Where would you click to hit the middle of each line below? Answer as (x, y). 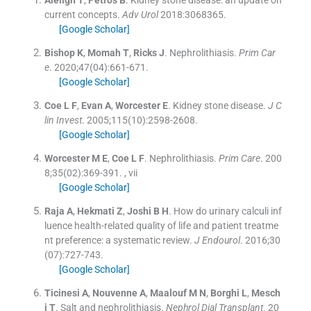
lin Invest (63, 120)
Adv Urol (140, 14)
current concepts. (82, 14)
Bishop (59, 52)
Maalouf (168, 293)
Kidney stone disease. (219, 105)
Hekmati (95, 211)
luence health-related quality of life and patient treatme (161, 225)
